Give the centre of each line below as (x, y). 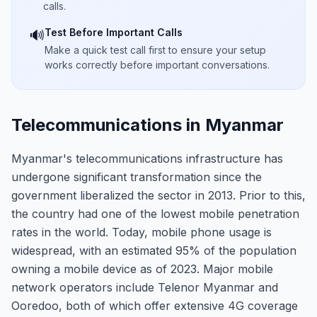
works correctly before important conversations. (157, 65)
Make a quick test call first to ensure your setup (155, 50)
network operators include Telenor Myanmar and (145, 287)
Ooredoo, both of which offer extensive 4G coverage (155, 306)
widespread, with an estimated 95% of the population (154, 250)
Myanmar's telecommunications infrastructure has (147, 158)
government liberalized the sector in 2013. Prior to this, (158, 195)
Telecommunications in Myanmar (148, 125)
